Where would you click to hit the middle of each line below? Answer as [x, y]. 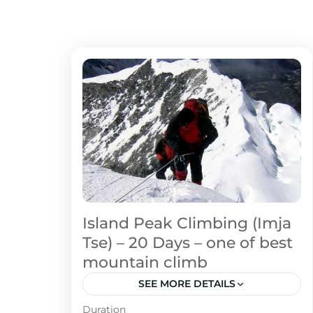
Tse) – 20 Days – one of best [188, 243]
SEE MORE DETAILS [187, 284]
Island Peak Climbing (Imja [187, 224]
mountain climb [145, 263]
